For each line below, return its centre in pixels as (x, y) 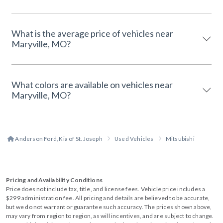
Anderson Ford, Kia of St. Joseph (58, 138)
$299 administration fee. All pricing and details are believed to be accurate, (108, 198)
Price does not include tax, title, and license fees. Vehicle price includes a (106, 189)
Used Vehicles (134, 138)
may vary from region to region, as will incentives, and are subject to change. (110, 216)
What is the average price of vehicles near (92, 33)
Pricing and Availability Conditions (54, 180)
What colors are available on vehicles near (92, 84)
